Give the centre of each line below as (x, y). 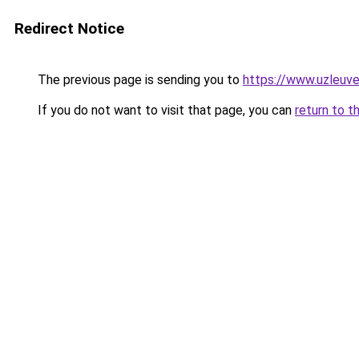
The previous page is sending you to (139, 80)
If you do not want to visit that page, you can (165, 110)
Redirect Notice (69, 28)
